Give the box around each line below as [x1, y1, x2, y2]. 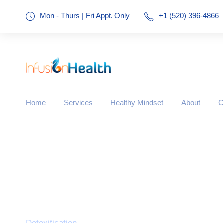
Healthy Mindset [111, 98, 163, 107]
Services [64, 98, 93, 107]
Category [26, 180, 127, 207]
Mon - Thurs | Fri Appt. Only [40, 11, 132, 20]
